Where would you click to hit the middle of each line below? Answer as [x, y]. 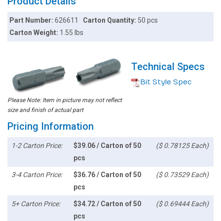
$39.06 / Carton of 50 [107, 146]
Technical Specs [168, 67]
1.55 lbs [72, 33]
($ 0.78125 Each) [182, 146]
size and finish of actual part [45, 110]
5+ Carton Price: [36, 204]
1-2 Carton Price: [37, 146]
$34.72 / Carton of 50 [107, 204]
